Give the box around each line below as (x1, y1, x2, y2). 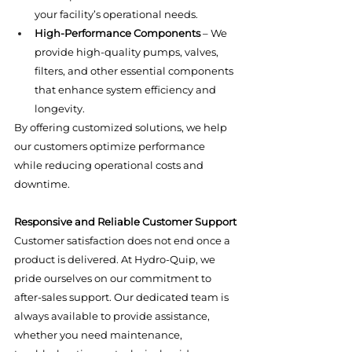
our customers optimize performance (14, 140, 207, 152)
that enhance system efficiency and (35, 83, 218, 96)
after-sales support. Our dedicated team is (14, 291, 231, 303)
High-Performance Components (35, 27, 200, 39)
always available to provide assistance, (14, 310, 212, 322)
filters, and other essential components (35, 64, 236, 77)
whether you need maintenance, (14, 328, 185, 341)
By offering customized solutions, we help (14, 121, 229, 134)
